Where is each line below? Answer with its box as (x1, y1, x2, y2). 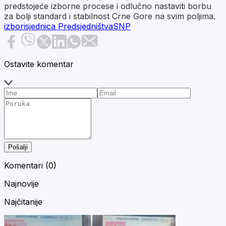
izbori (4, 21, 25, 31)
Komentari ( (4, 160, 48, 171)
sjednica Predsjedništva (25, 21, 113, 31)
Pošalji (8, 143, 28, 151)
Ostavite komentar (4, 59, 74, 69)
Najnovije (4, 178, 39, 189)
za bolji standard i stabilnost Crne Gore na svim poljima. (4, 11, 215, 21)
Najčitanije (4, 196, 42, 207)
